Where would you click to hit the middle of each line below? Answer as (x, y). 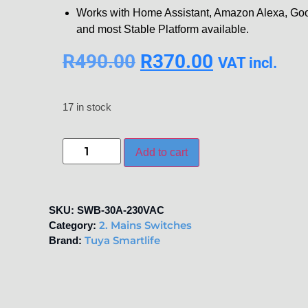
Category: (72, 225)
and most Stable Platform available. (162, 29)
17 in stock (87, 107)
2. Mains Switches (145, 225)
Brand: (65, 241)
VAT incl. (247, 62)
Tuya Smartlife (122, 241)
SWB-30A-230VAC (120, 210)
